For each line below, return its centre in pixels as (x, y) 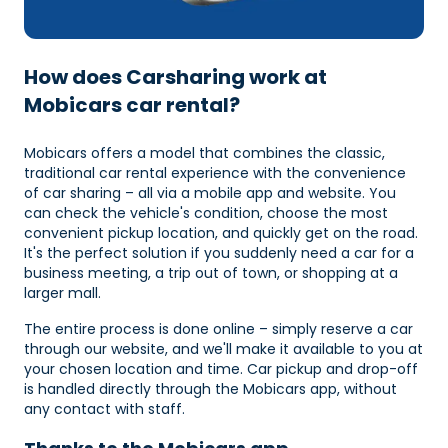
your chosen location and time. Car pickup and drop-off (221, 368)
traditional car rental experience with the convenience (215, 172)
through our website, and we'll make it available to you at (223, 348)
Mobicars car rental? (132, 104)
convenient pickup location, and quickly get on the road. (221, 232)
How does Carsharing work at (175, 76)
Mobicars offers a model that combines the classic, (204, 152)
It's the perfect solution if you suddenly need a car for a (219, 252)
